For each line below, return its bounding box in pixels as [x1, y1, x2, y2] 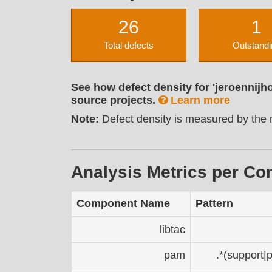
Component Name [76, 197, 170, 209]
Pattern [195, 197, 233, 209]
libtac [160, 223, 185, 236]
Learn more [168, 93, 230, 106]
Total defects [104, 40, 154, 50]
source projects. [71, 93, 158, 106]
